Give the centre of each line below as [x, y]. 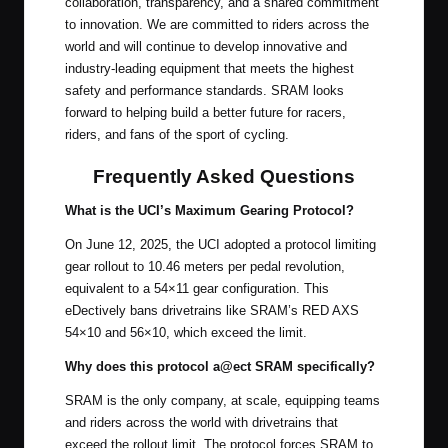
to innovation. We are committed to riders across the [217, 24]
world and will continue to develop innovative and [206, 46]
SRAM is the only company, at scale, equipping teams [222, 400]
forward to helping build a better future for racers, [205, 112]
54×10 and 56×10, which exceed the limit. [186, 332]
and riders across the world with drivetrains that [201, 422]
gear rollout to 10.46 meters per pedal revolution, [205, 266]
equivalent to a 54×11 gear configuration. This [197, 288]
